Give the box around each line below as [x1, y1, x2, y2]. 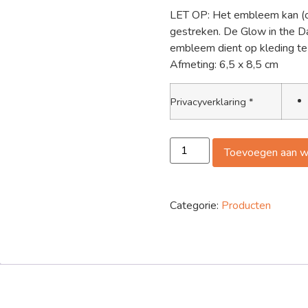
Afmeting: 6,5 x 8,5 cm [169, 57, 278, 73]
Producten [221, 197, 271, 213]
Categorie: [169, 197, 221, 213]
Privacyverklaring [170, 95, 249, 109]
